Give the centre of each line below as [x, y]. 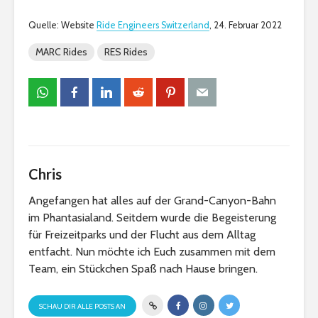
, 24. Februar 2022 [246, 26]
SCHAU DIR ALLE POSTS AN [82, 307]
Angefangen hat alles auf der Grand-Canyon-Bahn [152, 201]
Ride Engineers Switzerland [153, 26]
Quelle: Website [62, 26]
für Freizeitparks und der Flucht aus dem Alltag [142, 235]
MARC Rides [61, 52]
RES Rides [126, 52]
